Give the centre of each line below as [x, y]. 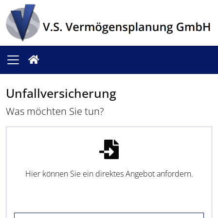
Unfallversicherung [61, 93]
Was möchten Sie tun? [55, 111]
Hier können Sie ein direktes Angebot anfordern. [109, 174]
